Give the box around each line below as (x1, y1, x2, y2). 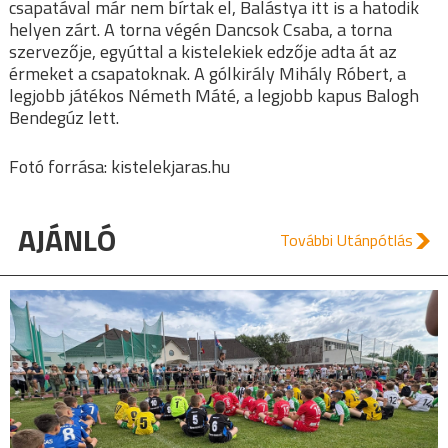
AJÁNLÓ (18, 217, 116, 264)
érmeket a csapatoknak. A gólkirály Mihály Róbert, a (9, 60, 406, 88)
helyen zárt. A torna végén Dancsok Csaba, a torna (9, 16, 392, 44)
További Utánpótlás (280, 228, 413, 253)
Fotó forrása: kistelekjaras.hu (9, 153, 230, 181)
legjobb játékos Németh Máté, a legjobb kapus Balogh (9, 82, 419, 110)
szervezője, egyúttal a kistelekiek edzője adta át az (9, 38, 397, 66)
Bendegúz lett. (9, 104, 119, 132)
